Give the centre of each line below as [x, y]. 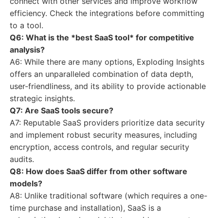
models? [26, 183]
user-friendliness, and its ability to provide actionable [108, 86]
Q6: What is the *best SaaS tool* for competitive [102, 37]
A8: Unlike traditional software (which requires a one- [109, 196]
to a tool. [27, 25]
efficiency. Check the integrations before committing [107, 13]
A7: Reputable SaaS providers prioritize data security [107, 123]
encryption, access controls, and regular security [100, 147]
